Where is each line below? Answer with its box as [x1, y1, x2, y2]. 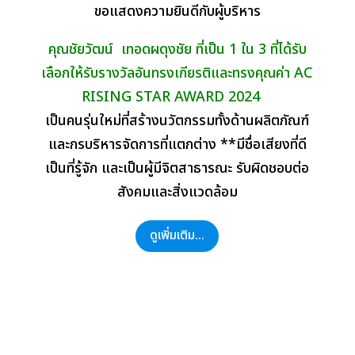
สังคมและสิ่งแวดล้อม [116, 181, 238, 203]
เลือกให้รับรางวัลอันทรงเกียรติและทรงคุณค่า [41, 62, 295, 84]
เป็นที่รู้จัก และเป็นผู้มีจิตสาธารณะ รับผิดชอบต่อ [45, 157, 310, 179]
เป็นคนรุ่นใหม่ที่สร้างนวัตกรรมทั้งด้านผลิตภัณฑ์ [45, 109, 310, 132]
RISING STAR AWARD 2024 [82, 86, 261, 108]
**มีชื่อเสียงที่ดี [219, 133, 307, 155]
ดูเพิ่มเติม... [150, 226, 205, 246]
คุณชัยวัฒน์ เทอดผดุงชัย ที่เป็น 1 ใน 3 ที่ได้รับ [48, 38, 307, 60]
